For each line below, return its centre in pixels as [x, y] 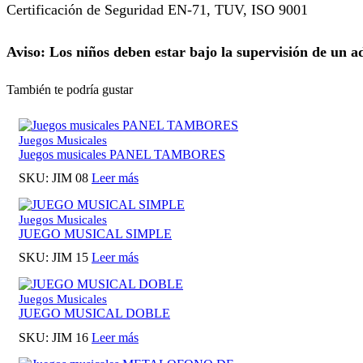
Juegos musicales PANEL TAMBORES [122, 155]
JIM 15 [70, 258]
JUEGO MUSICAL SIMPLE [95, 234]
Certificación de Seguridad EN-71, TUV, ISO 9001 [157, 10]
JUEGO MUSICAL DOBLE [94, 314]
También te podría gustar [70, 89]
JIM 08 [70, 178]
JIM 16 [70, 337]
